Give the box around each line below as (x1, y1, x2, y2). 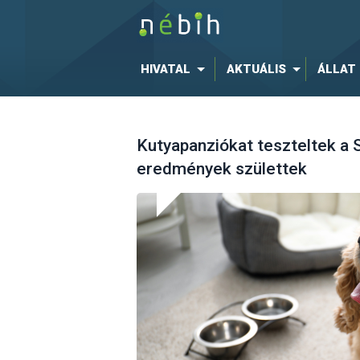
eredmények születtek (136, 159, 307, 179)
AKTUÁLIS (226, 62, 286, 76)
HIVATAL (140, 62, 190, 76)
